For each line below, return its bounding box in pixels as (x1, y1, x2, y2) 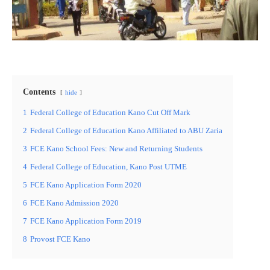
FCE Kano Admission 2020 (30, 198, 119, 207)
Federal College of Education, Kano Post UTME (30, 162, 187, 171)
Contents (23, 87, 55, 96)
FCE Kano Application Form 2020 (30, 180, 142, 189)
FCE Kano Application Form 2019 (30, 216, 142, 225)
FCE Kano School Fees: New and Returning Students (30, 144, 202, 153)
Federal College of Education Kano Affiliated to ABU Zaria (30, 126, 222, 135)
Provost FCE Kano (30, 234, 90, 243)
